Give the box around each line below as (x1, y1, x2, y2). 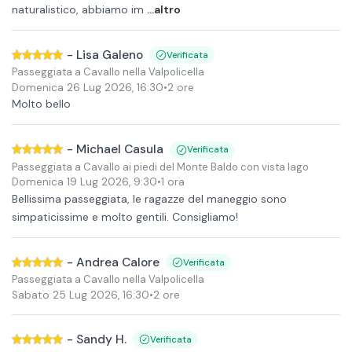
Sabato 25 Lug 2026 (12, 288, 118, 302)
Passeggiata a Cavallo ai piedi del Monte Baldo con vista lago (12, 159, 309, 174)
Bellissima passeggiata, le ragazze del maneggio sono (12, 191, 287, 206)
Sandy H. (76, 331, 126, 347)
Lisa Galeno (76, 46, 143, 63)
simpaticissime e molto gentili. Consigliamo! (12, 209, 238, 224)
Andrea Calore (76, 254, 159, 270)
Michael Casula (76, 141, 163, 157)
